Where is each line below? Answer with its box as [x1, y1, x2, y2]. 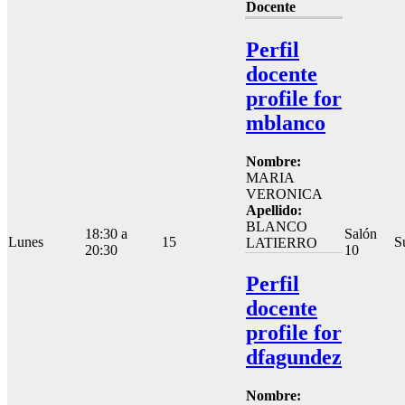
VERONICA [246, 185, 323, 202]
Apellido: [246, 202, 306, 218]
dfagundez [246, 344, 342, 369]
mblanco [246, 110, 325, 135]
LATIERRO [246, 234, 317, 250]
